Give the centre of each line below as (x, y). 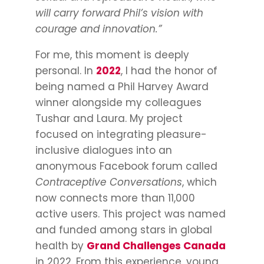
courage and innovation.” (100, 29)
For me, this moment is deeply (112, 55)
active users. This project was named (130, 214)
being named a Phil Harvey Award (122, 87)
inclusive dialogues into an (103, 151)
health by (61, 246)
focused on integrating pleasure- (121, 135)
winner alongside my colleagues (118, 103)
